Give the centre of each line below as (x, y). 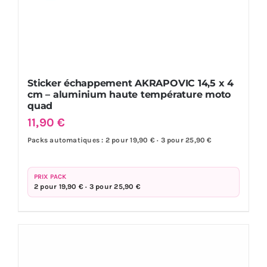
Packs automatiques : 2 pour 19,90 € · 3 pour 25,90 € (119, 140)
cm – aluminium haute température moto (129, 94)
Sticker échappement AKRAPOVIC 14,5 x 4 (130, 83)
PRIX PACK (50, 176)
